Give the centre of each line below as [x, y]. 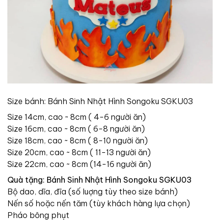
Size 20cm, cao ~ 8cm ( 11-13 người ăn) [79, 152]
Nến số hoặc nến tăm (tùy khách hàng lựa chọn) [99, 203]
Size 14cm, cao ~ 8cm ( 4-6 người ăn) [77, 117]
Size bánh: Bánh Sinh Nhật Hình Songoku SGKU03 [100, 101]
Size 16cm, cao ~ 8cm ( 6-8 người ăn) [76, 128]
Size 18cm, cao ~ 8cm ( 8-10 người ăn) [78, 140]
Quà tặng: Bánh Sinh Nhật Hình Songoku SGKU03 [100, 179]
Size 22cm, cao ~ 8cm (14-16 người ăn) [79, 164]
